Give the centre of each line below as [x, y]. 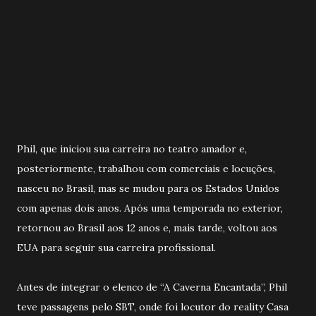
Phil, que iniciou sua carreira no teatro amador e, [132, 148]
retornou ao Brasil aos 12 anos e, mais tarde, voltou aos [147, 227]
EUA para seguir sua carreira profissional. [116, 247]
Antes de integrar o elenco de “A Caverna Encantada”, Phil [152, 287]
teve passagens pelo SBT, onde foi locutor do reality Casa [153, 306]
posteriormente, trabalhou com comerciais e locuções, [146, 168]
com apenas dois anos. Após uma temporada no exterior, [150, 208]
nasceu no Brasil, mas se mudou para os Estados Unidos [148, 188]
